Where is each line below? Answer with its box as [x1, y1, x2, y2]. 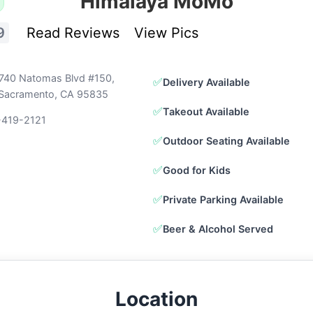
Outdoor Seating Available [162, 134, 290, 147]
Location [115, 287, 198, 311]
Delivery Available [162, 75, 250, 88]
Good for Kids [162, 163, 231, 176]
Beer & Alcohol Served [162, 222, 273, 235]
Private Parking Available [162, 193, 284, 205]
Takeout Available [162, 105, 249, 117]
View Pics [134, 24, 199, 41]
